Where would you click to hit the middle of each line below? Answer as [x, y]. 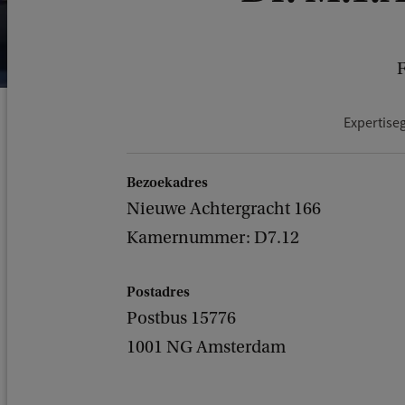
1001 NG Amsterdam [206, 347]
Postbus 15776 [181, 318]
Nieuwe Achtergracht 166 [224, 209]
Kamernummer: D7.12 [213, 238]
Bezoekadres [167, 183]
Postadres [158, 292]
